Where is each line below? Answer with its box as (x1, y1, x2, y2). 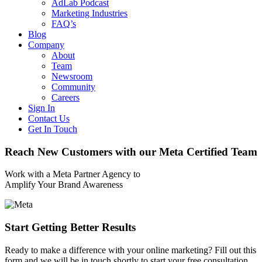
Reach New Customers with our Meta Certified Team (5, 145, 257, 158)
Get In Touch (28, 124, 77, 134)
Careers (51, 92, 80, 102)
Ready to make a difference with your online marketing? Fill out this (5, 244, 256, 255)
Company (28, 40, 64, 50)
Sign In (28, 103, 55, 113)
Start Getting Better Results (5, 221, 136, 234)
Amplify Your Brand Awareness (5, 180, 123, 190)
